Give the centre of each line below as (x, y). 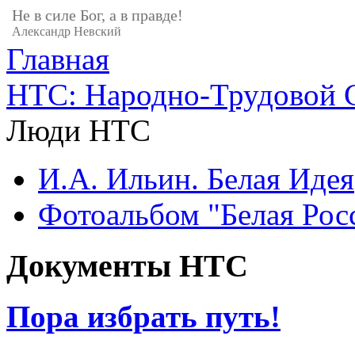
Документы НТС (127, 265)
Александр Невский (67, 31)
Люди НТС (78, 130)
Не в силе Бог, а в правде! (97, 15)
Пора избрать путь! (143, 317)
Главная (58, 59)
